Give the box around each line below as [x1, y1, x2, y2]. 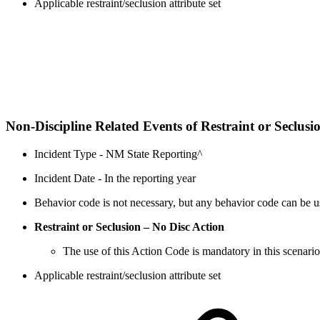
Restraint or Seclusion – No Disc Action [34, 220, 224, 233]
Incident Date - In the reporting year [34, 171, 196, 184]
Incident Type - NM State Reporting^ [34, 147, 203, 160]
